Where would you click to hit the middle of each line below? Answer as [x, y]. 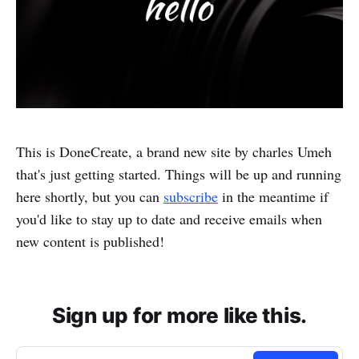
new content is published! [90, 241]
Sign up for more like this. [179, 315]
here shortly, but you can [90, 196]
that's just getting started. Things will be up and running [179, 173]
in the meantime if [273, 196]
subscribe [191, 196]
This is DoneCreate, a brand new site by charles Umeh [174, 151]
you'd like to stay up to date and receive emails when [169, 218]
